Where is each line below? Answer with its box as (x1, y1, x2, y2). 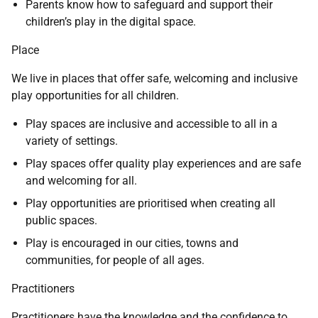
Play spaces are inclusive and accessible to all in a (26, 117, 278, 131)
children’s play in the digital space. (26, 15, 196, 28)
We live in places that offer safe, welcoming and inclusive (11, 72, 297, 85)
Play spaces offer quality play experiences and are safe (26, 157, 301, 170)
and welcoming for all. (26, 174, 137, 187)
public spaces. (26, 214, 97, 227)
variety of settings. (26, 134, 118, 148)
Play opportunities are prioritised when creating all (26, 197, 275, 210)
